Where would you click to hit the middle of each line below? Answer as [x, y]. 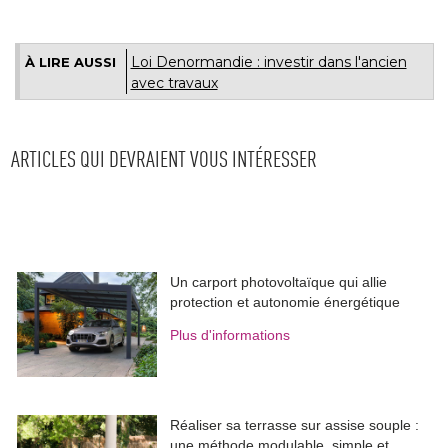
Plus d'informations [230, 335]
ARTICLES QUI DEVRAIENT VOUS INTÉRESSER [164, 161]
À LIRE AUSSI [70, 62]
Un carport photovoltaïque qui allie [279, 282]
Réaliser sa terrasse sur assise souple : [295, 425]
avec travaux [174, 83]
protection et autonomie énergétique [285, 302]
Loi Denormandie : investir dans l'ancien [268, 62]
